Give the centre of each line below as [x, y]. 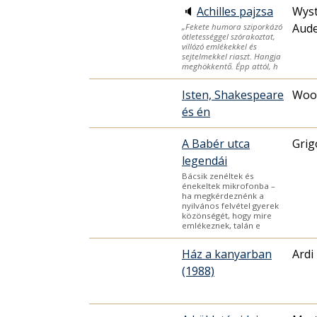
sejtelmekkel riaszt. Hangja [231, 56]
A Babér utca [216, 144]
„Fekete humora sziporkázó [232, 26]
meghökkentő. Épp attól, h [230, 66]
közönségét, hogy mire [227, 215]
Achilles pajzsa [235, 12]
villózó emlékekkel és [219, 46]
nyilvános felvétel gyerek [230, 205]
